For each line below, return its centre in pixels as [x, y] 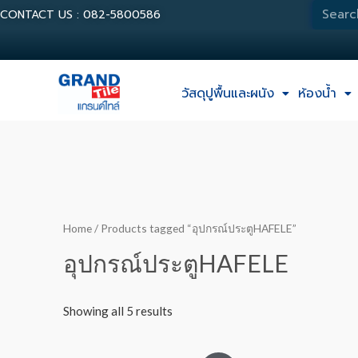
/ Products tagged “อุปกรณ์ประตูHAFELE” [194, 229]
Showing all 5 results [117, 311]
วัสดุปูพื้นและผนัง [227, 93]
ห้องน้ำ [317, 93]
